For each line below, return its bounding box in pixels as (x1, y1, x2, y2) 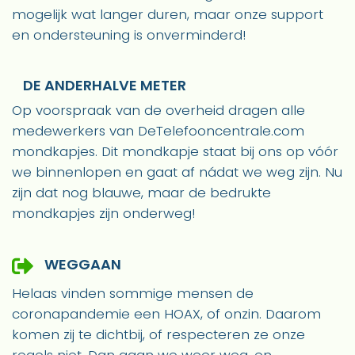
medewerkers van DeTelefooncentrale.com (12, 121, 304, 141)
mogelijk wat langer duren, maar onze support (12, 5, 323, 25)
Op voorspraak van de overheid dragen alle (12, 101, 305, 120)
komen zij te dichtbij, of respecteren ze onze (12, 325, 305, 345)
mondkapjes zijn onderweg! (12, 204, 195, 223)
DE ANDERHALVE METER (20, 75, 186, 96)
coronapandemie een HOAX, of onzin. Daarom (12, 304, 321, 324)
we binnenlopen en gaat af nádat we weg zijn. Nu (12, 162, 342, 182)
